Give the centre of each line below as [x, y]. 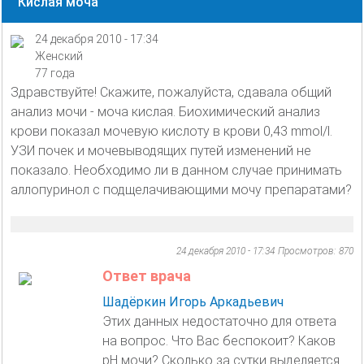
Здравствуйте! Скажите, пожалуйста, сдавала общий [171, 92]
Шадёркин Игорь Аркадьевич [193, 301]
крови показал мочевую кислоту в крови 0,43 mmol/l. [171, 131]
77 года [55, 73]
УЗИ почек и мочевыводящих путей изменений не [161, 150]
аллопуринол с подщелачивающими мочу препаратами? [181, 189]
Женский [59, 56]
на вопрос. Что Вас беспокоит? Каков [219, 340]
